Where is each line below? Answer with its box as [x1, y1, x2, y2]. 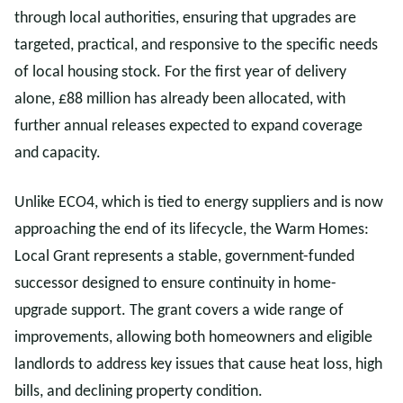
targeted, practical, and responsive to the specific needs [14, 37, 378, 54]
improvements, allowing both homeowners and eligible [14, 329, 372, 346]
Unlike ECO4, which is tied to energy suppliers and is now [14, 194, 383, 211]
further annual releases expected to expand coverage [14, 118, 363, 135]
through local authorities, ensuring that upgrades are [14, 10, 356, 27]
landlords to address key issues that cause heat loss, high [14, 356, 382, 373]
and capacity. [14, 145, 101, 162]
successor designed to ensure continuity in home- [14, 275, 336, 292]
